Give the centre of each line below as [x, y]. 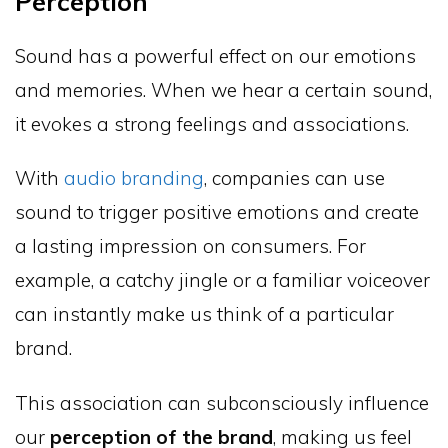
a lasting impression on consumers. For [190, 246]
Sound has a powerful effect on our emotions [215, 55]
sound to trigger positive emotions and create [217, 212]
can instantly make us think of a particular [204, 314]
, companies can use [294, 178]
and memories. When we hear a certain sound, [223, 89]
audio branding [134, 178]
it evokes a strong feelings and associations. [212, 123]
